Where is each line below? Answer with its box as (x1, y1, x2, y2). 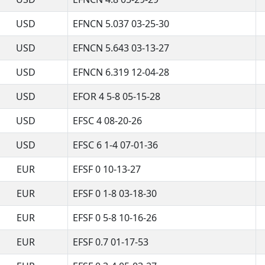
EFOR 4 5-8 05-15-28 (73, 89, 160, 103)
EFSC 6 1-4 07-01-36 (73, 138, 158, 151)
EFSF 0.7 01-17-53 (73, 235, 148, 248)
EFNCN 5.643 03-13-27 (73, 41, 169, 54)
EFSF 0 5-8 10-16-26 (73, 211, 157, 224)
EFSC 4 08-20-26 (73, 114, 142, 127)
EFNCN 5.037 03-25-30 (73, 17, 169, 30)
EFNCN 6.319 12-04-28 (73, 65, 169, 79)
